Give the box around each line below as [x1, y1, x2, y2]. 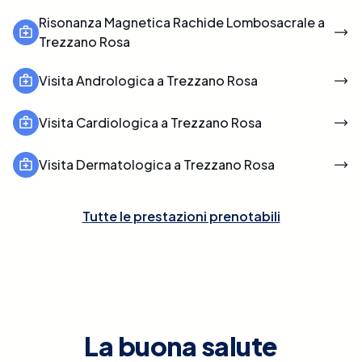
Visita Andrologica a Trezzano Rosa [39, 71, 258, 89]
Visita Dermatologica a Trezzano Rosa [39, 155, 275, 173]
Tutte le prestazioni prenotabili [82, 207, 280, 225]
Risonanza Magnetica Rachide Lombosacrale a [39, 13, 325, 31]
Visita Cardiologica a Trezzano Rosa [39, 113, 262, 131]
